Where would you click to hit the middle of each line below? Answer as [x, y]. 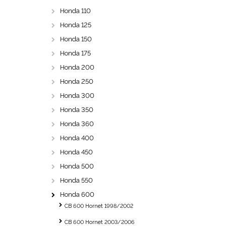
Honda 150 [76, 39]
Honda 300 [77, 96]
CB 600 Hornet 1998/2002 [99, 206]
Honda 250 [77, 81]
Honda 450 [76, 152]
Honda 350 [77, 110]
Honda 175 [75, 53]
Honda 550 [76, 180]
